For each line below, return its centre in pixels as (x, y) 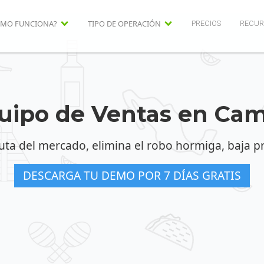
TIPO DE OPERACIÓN (124, 23)
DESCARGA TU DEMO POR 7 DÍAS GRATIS (132, 175)
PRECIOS (206, 24)
